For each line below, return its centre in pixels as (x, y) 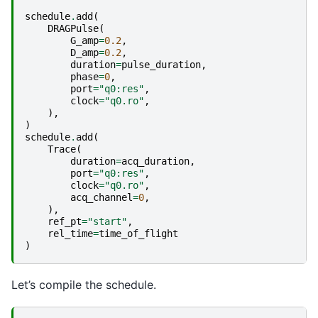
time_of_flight (138, 234)
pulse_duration (161, 65)
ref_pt (65, 222)
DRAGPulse (73, 29)
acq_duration (155, 161)
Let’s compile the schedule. (84, 285)
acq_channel (102, 198)
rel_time (70, 234)
